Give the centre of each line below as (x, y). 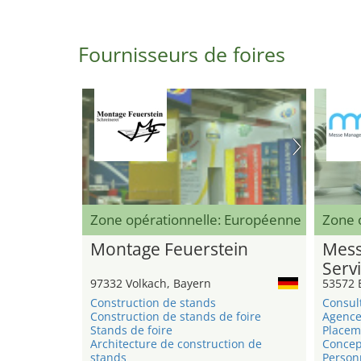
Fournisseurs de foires (182, 54)
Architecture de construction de (176, 344)
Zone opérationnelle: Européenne (196, 220)
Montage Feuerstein (169, 249)
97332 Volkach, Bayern (151, 284)
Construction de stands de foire (176, 317)
